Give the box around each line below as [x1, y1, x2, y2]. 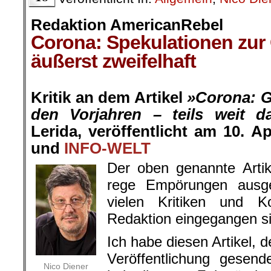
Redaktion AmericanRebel [31, 16, 223, 33]
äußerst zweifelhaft [31, 50, 196, 72]
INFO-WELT [64, 140, 151, 157]
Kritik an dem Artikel [31, 89, 187, 106]
